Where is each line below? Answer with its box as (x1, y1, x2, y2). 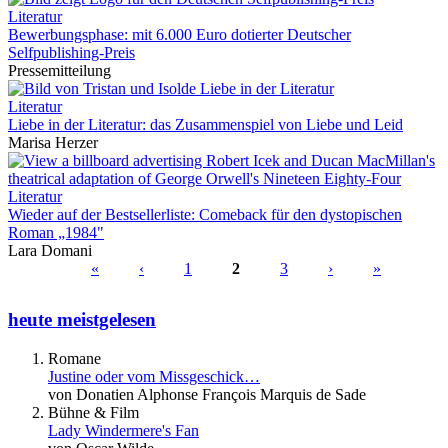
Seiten (8, 280, 71, 307)
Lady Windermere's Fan (48, 421, 199, 439)
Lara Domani (8, 242, 92, 260)
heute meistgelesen (8, 308, 156, 330)
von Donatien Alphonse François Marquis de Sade (48, 385, 366, 403)
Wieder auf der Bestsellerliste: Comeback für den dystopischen (8, 206, 402, 224)
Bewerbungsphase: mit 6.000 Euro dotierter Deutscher (8, 26, 351, 44)
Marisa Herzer (8, 134, 98, 152)
